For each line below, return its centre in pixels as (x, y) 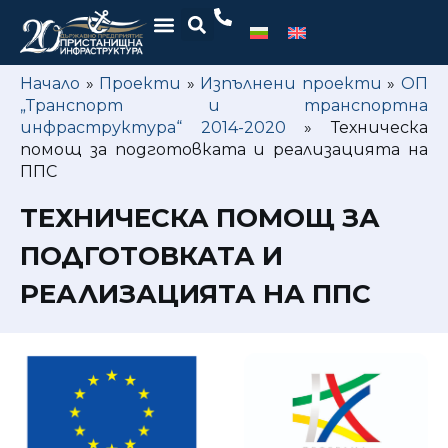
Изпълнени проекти (291, 83)
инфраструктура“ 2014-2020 (153, 127)
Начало (50, 83)
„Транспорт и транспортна (224, 105)
